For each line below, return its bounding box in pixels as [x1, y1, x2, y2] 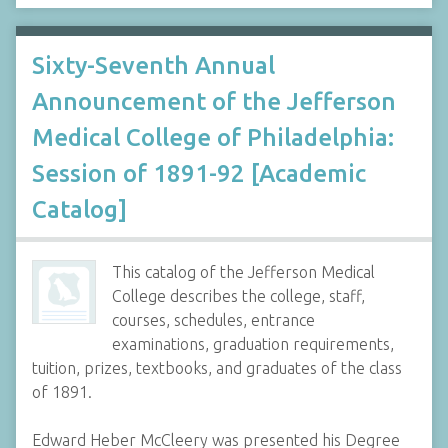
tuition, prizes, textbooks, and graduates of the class [32, 359, 402, 377]
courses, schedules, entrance [112, 311, 316, 329]
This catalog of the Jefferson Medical [112, 263, 376, 281]
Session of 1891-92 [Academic [32, 160, 366, 187]
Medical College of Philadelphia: [32, 124, 394, 151]
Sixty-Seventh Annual [32, 52, 275, 79]
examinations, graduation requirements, [112, 335, 395, 353]
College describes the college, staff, [112, 287, 366, 305]
